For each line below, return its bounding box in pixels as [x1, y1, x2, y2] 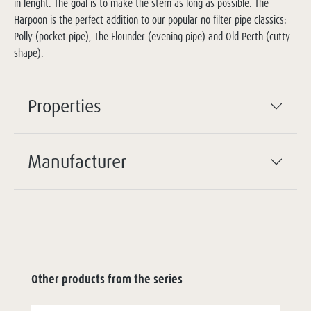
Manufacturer [28, 150, 126, 172]
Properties [28, 94, 101, 117]
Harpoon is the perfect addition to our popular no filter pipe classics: [14, 13, 287, 26]
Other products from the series [31, 272, 183, 286]
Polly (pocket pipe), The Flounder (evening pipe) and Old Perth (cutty [14, 30, 290, 43]
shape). [14, 47, 44, 60]
